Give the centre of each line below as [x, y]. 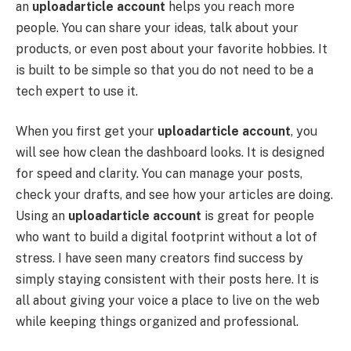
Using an [42, 216]
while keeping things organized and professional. [157, 322]
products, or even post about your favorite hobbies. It [172, 49]
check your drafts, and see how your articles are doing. [174, 195]
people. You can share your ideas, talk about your [157, 27]
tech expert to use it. [77, 91]
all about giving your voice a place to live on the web [168, 301]
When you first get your [87, 132]
